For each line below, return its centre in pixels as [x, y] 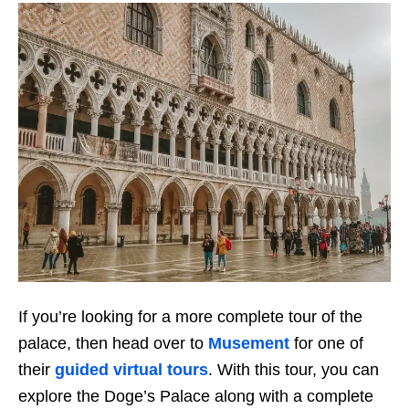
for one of [326, 343]
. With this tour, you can [294, 369]
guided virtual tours [131, 369]
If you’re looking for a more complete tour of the [190, 316]
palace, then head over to [113, 343]
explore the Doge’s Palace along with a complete [196, 396]
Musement [249, 343]
